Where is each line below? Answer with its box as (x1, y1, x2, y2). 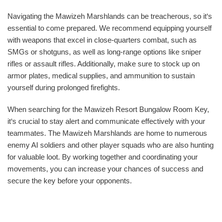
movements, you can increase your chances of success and (7, 165, 203, 173)
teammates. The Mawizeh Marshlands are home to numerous (7, 129, 207, 137)
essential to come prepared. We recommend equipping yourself (7, 24, 212, 32)
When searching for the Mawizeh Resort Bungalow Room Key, (7, 105, 209, 113)
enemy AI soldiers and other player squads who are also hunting (7, 141, 214, 149)
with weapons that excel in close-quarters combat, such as (7, 36, 197, 44)
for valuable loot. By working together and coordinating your (7, 153, 198, 161)
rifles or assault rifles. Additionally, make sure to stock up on (7, 59, 200, 68)
